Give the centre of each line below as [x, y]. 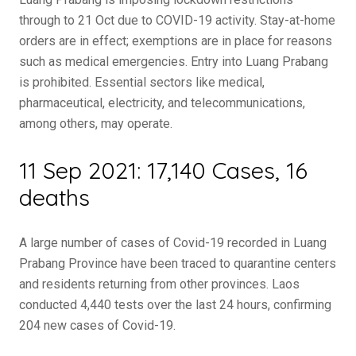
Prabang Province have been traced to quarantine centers [178, 263]
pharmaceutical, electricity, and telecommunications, [162, 103]
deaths [54, 197]
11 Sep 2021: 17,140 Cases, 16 [163, 170]
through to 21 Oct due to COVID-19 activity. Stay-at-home [177, 20]
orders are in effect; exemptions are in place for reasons [176, 41]
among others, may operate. [96, 124]
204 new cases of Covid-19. [97, 325]
